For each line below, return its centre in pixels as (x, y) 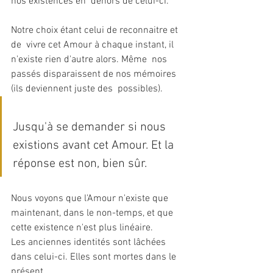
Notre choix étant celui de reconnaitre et (96, 30)
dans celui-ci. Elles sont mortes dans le (95, 257)
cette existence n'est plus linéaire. (83, 228)
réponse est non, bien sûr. (81, 164)
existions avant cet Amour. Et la (95, 145)
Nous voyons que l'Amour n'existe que (91, 198)
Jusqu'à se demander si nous (91, 127)
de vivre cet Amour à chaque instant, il (94, 45)
